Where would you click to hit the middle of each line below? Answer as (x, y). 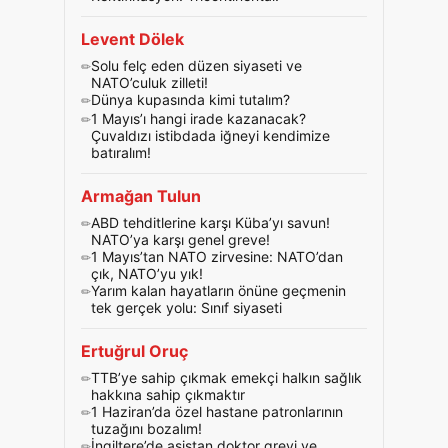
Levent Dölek (132, 39)
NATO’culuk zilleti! (149, 82)
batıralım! (121, 152)
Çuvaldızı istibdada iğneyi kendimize (210, 135)
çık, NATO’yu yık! (147, 273)
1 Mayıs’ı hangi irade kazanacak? (198, 118)
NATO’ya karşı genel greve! (180, 239)
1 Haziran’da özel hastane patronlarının (217, 411)
